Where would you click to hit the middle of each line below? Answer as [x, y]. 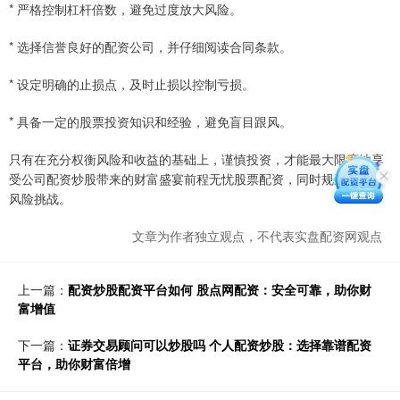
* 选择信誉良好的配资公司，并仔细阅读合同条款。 [150, 47]
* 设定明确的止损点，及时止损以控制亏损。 [132, 84]
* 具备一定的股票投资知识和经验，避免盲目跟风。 [150, 122]
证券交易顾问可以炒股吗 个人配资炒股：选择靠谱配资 [220, 345]
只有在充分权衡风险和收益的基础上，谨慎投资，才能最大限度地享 [196, 159]
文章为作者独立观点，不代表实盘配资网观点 [257, 236]
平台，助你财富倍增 [74, 364]
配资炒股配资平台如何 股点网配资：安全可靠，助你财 [220, 290]
